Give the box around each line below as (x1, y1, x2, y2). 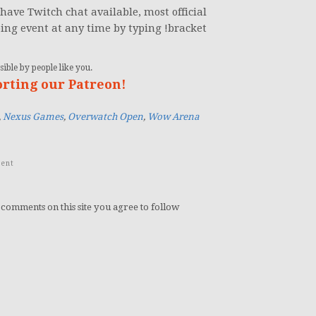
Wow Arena (147, 111, 200, 123)
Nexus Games (3, 111, 63, 123)
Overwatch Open (68, 111, 143, 123)
